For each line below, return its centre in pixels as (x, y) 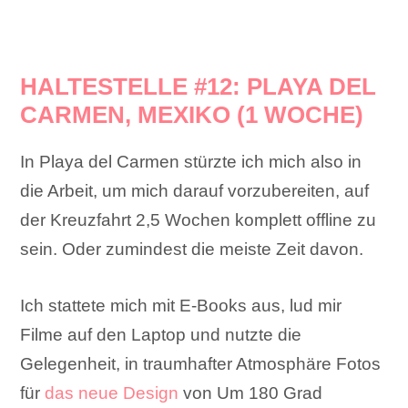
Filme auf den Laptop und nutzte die (161, 335)
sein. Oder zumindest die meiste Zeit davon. (192, 250)
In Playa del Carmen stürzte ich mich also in (191, 162)
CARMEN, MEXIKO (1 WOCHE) (192, 115)
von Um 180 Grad (251, 393)
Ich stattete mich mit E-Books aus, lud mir (181, 306)
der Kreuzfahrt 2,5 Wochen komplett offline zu (199, 220)
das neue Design (112, 393)
